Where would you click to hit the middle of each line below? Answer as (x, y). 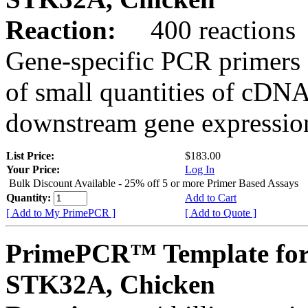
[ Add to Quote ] (221, 212)
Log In (200, 169)
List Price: (32, 155)
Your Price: (33, 169)
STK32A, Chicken (110, 284)
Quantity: (30, 197)
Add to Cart (211, 197)
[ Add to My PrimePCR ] (61, 212)
